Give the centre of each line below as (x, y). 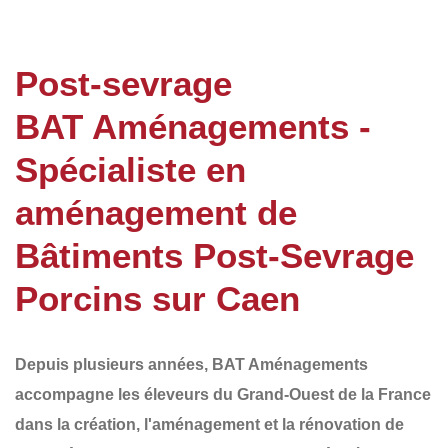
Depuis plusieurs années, (113, 364)
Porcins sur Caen (157, 298)
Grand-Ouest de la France (334, 394)
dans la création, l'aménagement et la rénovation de (209, 424)
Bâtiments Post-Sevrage (214, 255)
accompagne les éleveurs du (126, 394)
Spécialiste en (130, 169)
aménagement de (156, 212)
